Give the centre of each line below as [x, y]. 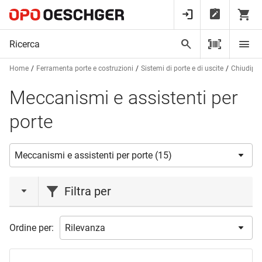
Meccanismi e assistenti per [124, 98]
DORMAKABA [64, 247]
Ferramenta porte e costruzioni [85, 68]
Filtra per [88, 191]
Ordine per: [32, 228]
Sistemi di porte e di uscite [182, 68]
